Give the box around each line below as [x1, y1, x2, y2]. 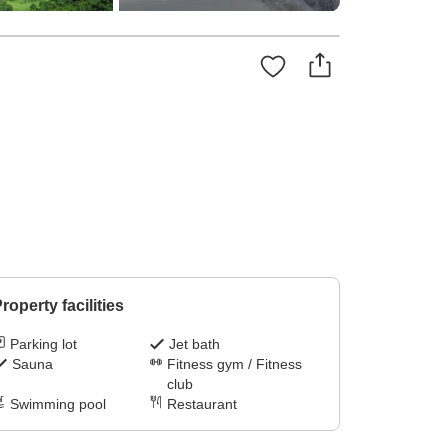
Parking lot [9, 336, 77, 353]
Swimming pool [9, 396, 106, 413]
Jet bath [169, 336, 221, 353]
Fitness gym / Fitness [167, 356, 303, 373]
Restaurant [167, 396, 238, 413]
